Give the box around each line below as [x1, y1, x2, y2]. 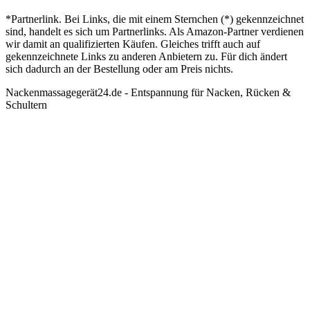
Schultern [6, 99, 47, 111]
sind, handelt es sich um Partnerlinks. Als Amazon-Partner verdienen [6, 26, 304, 38]
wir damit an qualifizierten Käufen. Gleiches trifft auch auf [6, 38, 260, 51]
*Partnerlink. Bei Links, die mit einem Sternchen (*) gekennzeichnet [6, 13, 304, 26]
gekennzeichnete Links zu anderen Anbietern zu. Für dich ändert [6, 51, 287, 63]
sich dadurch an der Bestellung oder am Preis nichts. [6, 63, 233, 75]
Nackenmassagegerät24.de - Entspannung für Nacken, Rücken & [6, 86, 291, 99]
